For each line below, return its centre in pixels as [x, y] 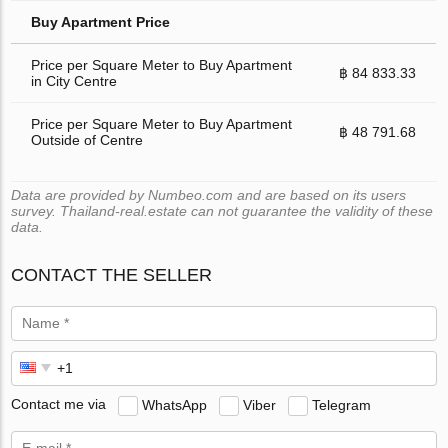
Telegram [342, 404]
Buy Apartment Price [101, 21]
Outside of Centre [87, 139]
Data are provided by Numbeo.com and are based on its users [209, 194]
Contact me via [59, 404]
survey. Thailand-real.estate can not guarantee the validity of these [222, 210]
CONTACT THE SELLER [112, 274]
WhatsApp [175, 404]
